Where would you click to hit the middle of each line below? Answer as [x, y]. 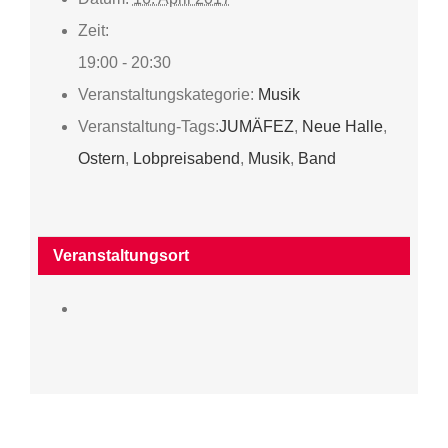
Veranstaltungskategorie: [165, 95]
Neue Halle [342, 127]
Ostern [101, 159]
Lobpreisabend [186, 159]
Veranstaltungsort [120, 256]
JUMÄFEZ [256, 127]
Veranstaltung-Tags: [148, 127]
